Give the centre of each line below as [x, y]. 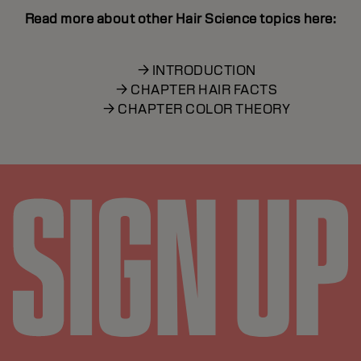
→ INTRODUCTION [197, 71]
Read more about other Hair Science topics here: [180, 19]
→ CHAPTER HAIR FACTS [197, 90]
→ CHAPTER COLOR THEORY [197, 109]
